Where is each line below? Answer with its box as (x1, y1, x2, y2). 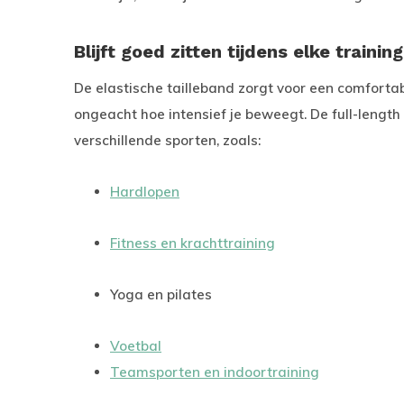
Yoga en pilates (110, 286, 212, 303)
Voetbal (110, 337, 161, 354)
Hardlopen (110, 183, 179, 200)
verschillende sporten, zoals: (74, 132, 261, 149)
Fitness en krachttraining (110, 234, 275, 252)
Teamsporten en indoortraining (110, 363, 319, 381)
